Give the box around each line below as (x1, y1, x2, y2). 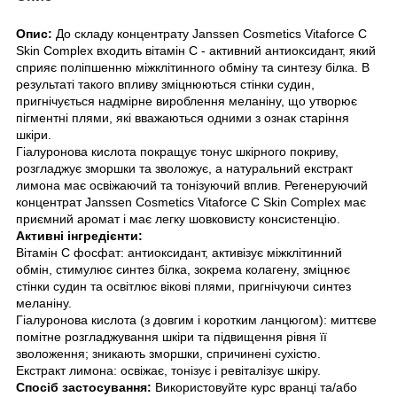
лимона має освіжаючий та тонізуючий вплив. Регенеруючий (16, 177, 368, 192)
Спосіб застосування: (16, 379, 155, 394)
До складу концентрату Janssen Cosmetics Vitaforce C (56, 26, 367, 41)
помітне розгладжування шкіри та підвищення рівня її (16, 329, 327, 344)
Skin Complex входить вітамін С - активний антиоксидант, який (16, 43, 376, 58)
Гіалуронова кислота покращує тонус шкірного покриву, (16, 144, 339, 159)
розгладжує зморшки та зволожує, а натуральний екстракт (16, 160, 353, 175)
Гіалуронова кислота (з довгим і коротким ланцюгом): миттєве (16, 312, 377, 327)
